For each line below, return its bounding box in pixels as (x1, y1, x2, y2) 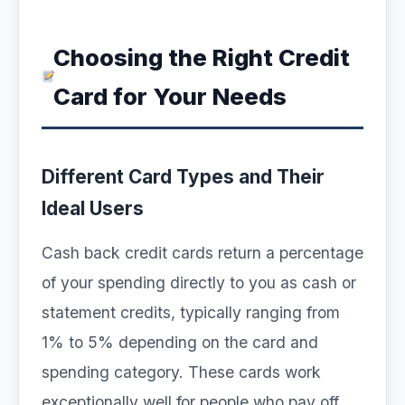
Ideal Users (42, 197, 144, 220)
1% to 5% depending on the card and (42, 333, 318, 352)
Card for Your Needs (52, 82, 287, 110)
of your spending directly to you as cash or (42, 273, 356, 292)
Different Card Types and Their (42, 165, 325, 188)
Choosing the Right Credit (52, 43, 350, 71)
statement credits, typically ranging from (42, 303, 340, 322)
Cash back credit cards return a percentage (42, 243, 363, 262)
